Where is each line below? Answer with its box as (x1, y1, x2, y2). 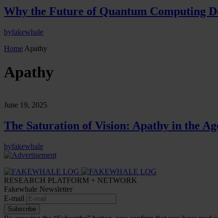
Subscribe (8, 205, 36, 213)
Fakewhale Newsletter (4, 184, 73, 193)
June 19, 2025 (4, 100, 47, 109)
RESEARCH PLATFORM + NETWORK (4, 176, 137, 184)
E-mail (4, 194, 26, 202)
